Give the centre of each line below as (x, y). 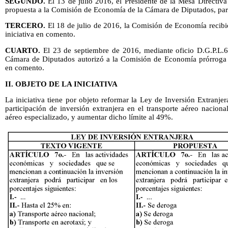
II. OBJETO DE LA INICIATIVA (61, 84)
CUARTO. (23, 50)
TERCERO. (25, 26)
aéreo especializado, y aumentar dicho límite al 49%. (89, 117)
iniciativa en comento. (40, 34)
